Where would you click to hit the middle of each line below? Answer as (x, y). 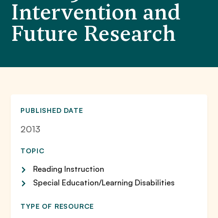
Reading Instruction (69, 169)
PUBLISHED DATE (52, 110)
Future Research (93, 34)
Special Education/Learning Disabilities (104, 182)
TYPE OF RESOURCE (57, 206)
